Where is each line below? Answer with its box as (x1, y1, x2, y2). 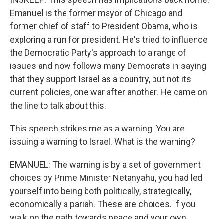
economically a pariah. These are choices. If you (10, 199, 196, 209)
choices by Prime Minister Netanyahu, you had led (10, 173, 202, 183)
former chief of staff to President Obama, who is (10, 21, 197, 31)
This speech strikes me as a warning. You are (10, 123, 185, 133)
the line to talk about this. (10, 100, 106, 110)
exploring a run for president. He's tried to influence (10, 34, 208, 44)
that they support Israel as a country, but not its (10, 74, 191, 84)
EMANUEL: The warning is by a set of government (10, 159, 201, 170)
